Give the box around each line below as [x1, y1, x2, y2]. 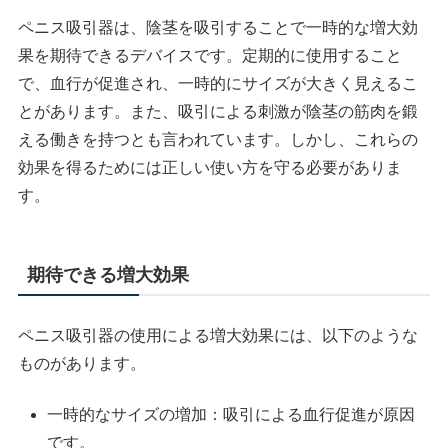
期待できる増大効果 [27, 265, 190, 286]
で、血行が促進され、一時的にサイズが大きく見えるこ [18, 75, 419, 93]
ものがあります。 [18, 355, 147, 373]
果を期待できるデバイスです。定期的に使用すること [18, 47, 403, 65]
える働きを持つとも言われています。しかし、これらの [18, 131, 419, 149]
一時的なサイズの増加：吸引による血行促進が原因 [47, 405, 416, 423]
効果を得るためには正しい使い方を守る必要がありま [18, 159, 403, 177]
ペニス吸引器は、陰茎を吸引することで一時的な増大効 [18, 19, 419, 37]
